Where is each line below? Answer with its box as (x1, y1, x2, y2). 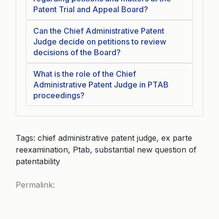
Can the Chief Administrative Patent (33, 26, 164, 36)
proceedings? (33, 90, 85, 100)
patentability (16, 156, 60, 166)
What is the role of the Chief (33, 69, 136, 79)
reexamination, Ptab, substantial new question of (16, 145, 197, 154)
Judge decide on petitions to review (33, 37, 166, 46)
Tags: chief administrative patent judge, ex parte (16, 133, 192, 143)
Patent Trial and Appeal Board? (33, 4, 148, 14)
